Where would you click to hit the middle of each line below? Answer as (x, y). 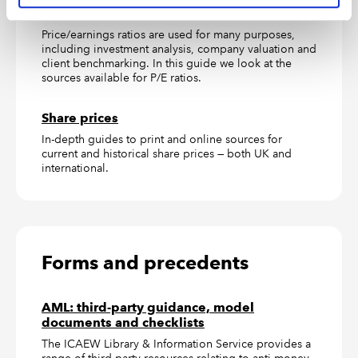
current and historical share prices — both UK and (167, 153)
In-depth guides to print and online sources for (162, 139)
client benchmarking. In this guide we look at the (167, 63)
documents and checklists (123, 322)
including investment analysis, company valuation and (179, 49)
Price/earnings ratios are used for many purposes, (168, 34)
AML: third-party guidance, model (148, 307)
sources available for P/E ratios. (121, 78)
